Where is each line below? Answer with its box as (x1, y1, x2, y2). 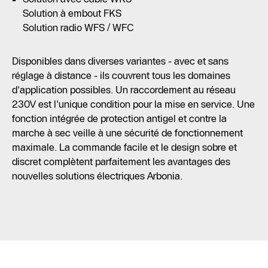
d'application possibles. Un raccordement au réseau (12, 84, 236, 96)
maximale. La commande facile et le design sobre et (12, 141, 237, 154)
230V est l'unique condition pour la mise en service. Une (12, 98, 255, 111)
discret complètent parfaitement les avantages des (12, 156, 230, 168)
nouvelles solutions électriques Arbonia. (12, 170, 182, 182)
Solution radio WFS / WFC (23, 22, 134, 34)
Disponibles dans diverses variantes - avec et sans (12, 55, 229, 68)
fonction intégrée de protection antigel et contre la (12, 112, 227, 125)
